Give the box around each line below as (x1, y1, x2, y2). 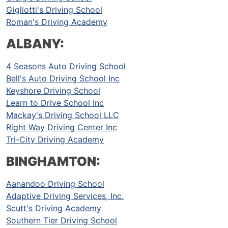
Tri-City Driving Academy (6, 134, 104, 145)
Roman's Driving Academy (6, 17, 107, 27)
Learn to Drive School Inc (6, 98, 104, 108)
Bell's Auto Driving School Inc (6, 73, 120, 83)
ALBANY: (6, 36, 64, 51)
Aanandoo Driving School (6, 179, 104, 189)
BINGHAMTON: (6, 154, 100, 169)
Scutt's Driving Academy (6, 203, 101, 213)
